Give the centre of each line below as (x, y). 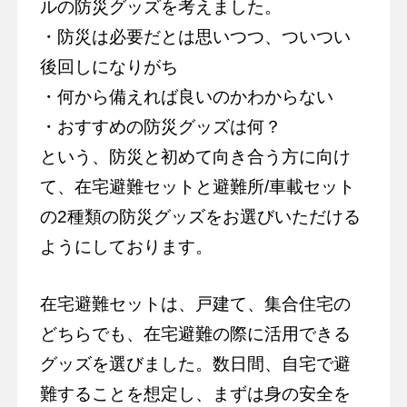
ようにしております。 (126, 246)
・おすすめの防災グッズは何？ (160, 126)
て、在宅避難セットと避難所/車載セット (197, 186)
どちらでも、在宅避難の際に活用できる (195, 333)
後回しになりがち (109, 66)
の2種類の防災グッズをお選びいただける (200, 216)
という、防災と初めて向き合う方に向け (195, 156)
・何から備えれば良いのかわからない (186, 96)
